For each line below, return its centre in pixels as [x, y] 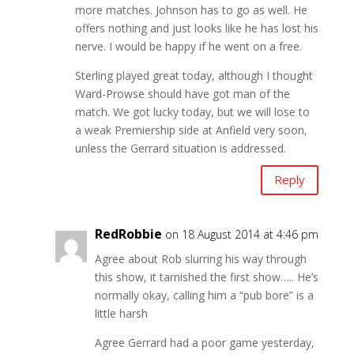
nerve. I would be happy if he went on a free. [188, 46]
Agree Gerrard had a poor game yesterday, [204, 342]
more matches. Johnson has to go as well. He [191, 9]
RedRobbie [128, 233]
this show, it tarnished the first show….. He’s [206, 277]
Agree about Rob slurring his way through [200, 258]
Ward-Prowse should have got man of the [182, 93]
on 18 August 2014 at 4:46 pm [241, 234]
